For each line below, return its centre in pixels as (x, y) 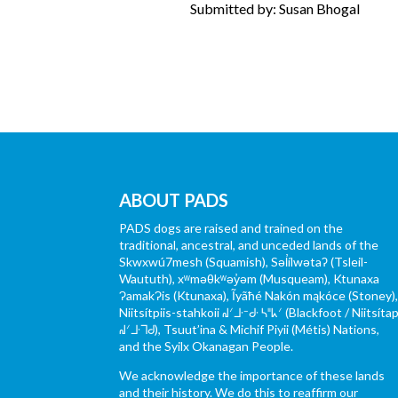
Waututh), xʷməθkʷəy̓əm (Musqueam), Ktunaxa (250, 279)
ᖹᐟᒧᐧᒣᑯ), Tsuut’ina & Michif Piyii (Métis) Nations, (250, 330)
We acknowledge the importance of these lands (252, 376)
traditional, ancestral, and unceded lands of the (249, 245)
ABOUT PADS (174, 200)
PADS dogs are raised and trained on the (231, 228)
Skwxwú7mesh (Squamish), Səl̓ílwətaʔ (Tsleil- (244, 262)
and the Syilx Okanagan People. (207, 346)
